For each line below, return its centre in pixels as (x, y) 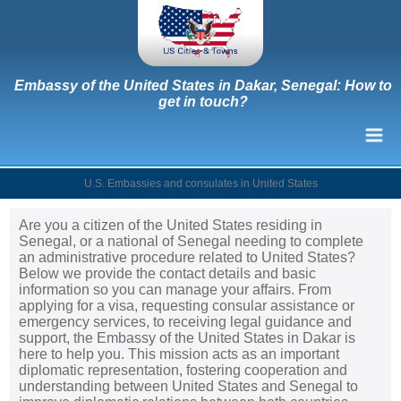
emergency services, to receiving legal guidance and (185, 321)
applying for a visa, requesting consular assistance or (187, 305)
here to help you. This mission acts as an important (179, 354)
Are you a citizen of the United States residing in (171, 225)
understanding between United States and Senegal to (188, 386)
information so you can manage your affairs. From (175, 289)
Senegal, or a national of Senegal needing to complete (191, 241)
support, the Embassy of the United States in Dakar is (187, 337)
